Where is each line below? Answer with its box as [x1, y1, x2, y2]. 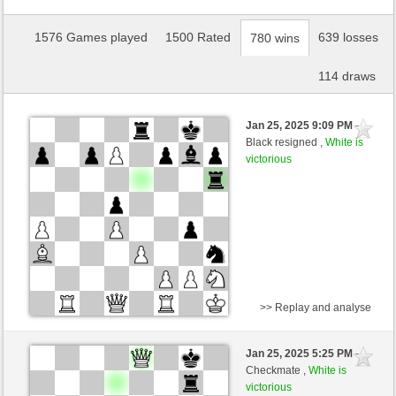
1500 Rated [165, 30, 232, 44]
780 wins [249, 31, 300, 45]
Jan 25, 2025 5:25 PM [246, 347, 356, 361]
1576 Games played [34, 30, 148, 44]
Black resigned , [246, 135, 326, 148]
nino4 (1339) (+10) [95, 358, 186, 371]
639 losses [317, 30, 378, 44]
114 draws [317, 69, 376, 83]
